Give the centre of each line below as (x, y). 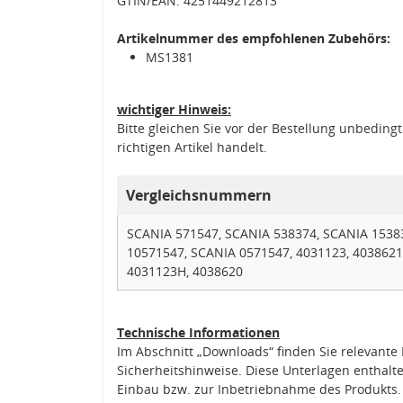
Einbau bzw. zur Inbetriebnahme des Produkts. (259, 389)
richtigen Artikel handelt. (192, 147)
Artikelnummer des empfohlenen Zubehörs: (254, 38)
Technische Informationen (198, 332)
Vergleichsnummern (199, 195)
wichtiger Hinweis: (174, 109)
